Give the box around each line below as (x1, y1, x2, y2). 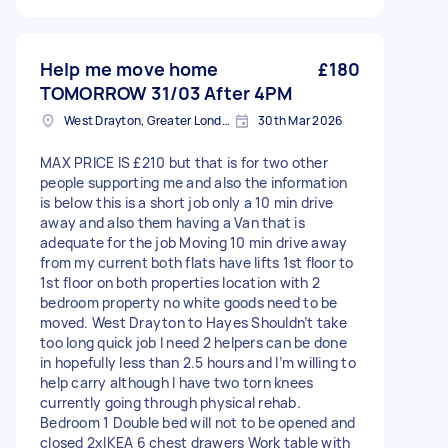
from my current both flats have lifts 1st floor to (40, 253, 354, 272)
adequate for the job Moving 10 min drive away (40, 233, 348, 252)
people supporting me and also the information (40, 173, 348, 192)
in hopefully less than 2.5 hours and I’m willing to (40, 353, 356, 372)
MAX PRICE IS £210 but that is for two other (40, 153, 328, 172)
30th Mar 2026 (258, 112, 343, 129)
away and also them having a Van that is (40, 213, 305, 232)
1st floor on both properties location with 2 (40, 273, 320, 292)
